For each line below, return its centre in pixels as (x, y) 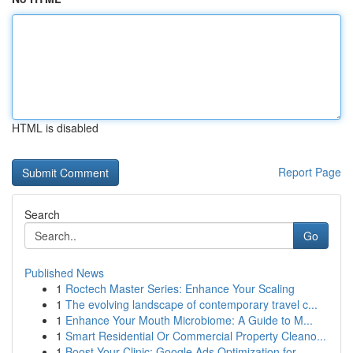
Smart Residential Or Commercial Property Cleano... (196, 336)
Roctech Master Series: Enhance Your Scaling (180, 288)
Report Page (310, 172)
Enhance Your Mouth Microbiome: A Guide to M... (189, 320)
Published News (64, 273)
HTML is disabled (55, 128)
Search (42, 214)
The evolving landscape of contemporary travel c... (191, 304)
